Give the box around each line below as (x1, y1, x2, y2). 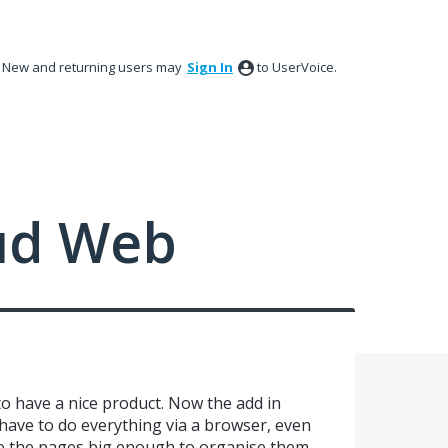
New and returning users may (2, 58, 185, 76)
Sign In (187, 58, 233, 76)
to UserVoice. (257, 58, 337, 76)
